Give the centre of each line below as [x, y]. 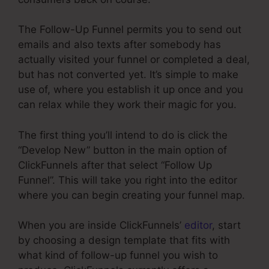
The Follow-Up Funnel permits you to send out [130, 30]
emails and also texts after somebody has [119, 45]
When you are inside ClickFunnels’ [101, 225]
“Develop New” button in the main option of [122, 150]
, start [226, 225]
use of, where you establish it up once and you [131, 90]
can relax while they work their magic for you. [127, 105]
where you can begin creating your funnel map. [131, 195]
